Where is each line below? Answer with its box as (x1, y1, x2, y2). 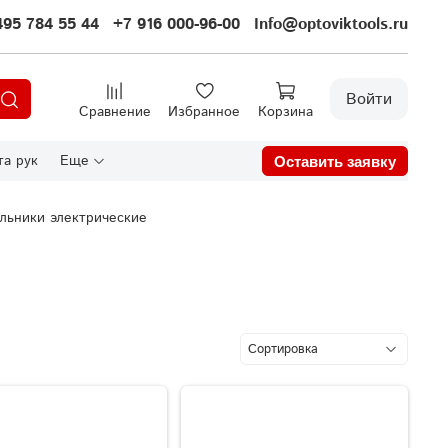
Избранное (168, 101, 240, 122)
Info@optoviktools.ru (254, 13, 408, 37)
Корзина (257, 101, 313, 122)
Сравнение (78, 101, 151, 122)
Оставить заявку (274, 152, 396, 170)
